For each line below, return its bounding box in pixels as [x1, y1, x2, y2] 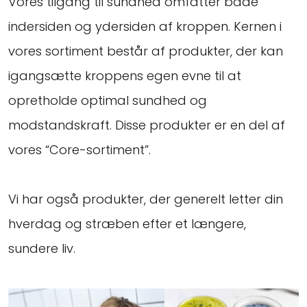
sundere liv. [8, 239, 75, 257]
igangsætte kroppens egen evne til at [8, 66, 241, 84]
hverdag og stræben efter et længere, [8, 214, 246, 232]
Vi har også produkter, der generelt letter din [8, 190, 283, 208]
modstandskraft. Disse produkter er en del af [8, 116, 285, 134]
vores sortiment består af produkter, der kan [8, 42, 283, 60]
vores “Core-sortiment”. [8, 140, 151, 158]
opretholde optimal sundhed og [8, 91, 207, 109]
